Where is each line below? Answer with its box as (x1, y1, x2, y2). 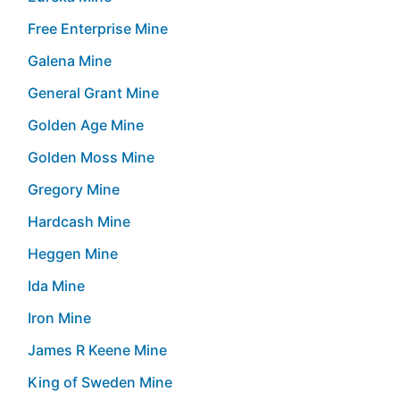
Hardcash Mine (28, 212, 130, 230)
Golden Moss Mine (28, 147, 154, 166)
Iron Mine (28, 308, 91, 327)
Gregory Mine (28, 179, 120, 198)
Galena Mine (28, 51, 112, 70)
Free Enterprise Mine (28, 19, 168, 37)
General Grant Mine (28, 83, 159, 102)
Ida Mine (28, 276, 85, 295)
